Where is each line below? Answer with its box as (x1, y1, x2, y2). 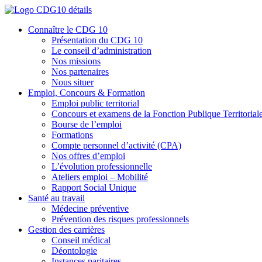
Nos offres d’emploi (51, 151, 125, 161)
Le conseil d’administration (51, 46, 151, 56)
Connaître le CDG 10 (28, 25, 108, 35)
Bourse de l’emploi (51, 119, 122, 129)
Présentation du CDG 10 (51, 35, 143, 45)
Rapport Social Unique (51, 182, 136, 192)
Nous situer (51, 77, 94, 87)
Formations (51, 130, 93, 140)
